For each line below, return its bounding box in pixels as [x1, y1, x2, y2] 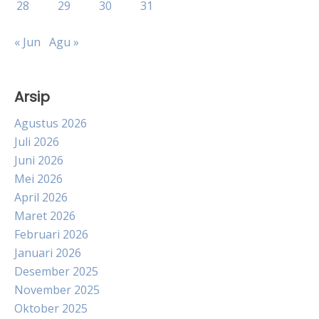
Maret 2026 [14, 207, 75, 224]
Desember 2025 [14, 263, 98, 279]
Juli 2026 [14, 133, 59, 150]
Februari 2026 [14, 226, 88, 242]
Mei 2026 [14, 170, 63, 187]
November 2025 [14, 281, 100, 298]
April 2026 [14, 189, 68, 205]
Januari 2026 [14, 244, 81, 261]
